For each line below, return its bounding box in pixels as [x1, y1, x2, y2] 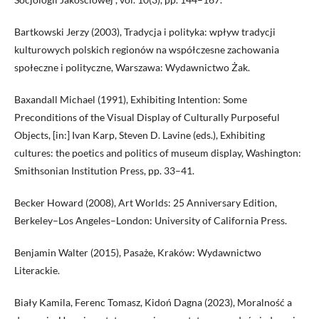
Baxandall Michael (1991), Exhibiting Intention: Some [14, 93, 247, 106]
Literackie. [14, 264, 60, 277]
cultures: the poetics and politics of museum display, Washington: [14, 147, 301, 159]
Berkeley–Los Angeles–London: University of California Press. [14, 214, 287, 227]
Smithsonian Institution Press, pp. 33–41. [14, 164, 194, 177]
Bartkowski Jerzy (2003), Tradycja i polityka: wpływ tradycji [14, 26, 276, 38]
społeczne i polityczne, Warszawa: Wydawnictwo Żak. [14, 61, 250, 74]
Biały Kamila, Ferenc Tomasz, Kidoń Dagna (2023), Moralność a [14, 296, 292, 309]
